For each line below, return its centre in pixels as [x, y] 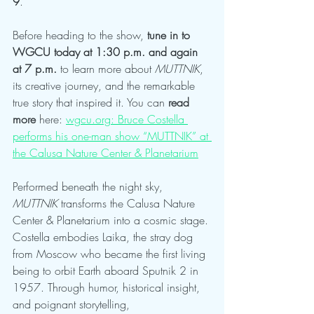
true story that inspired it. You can [90, 103]
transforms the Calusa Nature [128, 204]
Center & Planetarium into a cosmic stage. [112, 220]
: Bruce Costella [149, 120]
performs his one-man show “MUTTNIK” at [112, 136]
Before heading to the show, [80, 35]
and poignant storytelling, [73, 305]
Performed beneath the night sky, [89, 187]
